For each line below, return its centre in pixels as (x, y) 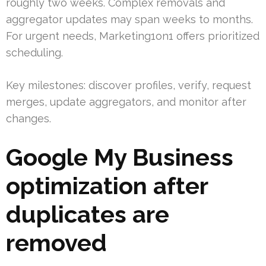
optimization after (107, 186)
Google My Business (120, 157)
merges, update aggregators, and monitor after (126, 102)
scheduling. (34, 53)
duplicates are (88, 214)
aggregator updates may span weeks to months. (129, 20)
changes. (28, 119)
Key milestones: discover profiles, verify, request (129, 85)
